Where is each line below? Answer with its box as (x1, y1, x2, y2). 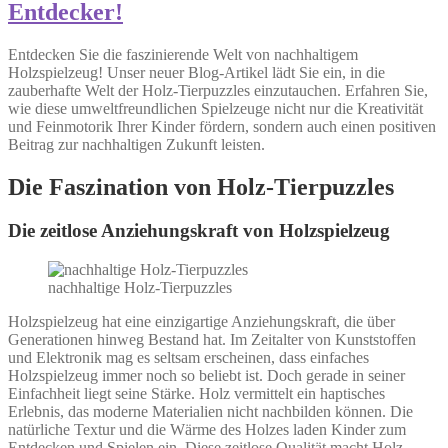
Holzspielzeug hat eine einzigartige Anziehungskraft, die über (8, 313, 395, 331)
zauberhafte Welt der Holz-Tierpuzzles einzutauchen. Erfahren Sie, (8, 81, 428, 99)
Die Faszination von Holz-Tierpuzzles (8, 173, 394, 200)
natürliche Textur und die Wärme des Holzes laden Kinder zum (8, 421, 406, 439)
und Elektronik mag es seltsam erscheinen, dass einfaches (8, 349, 369, 367)
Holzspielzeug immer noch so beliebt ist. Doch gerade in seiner (8, 367, 405, 385)
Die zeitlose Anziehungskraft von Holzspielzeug (8, 220, 390, 242)
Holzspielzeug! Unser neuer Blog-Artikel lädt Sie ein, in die (8, 63, 385, 81)
